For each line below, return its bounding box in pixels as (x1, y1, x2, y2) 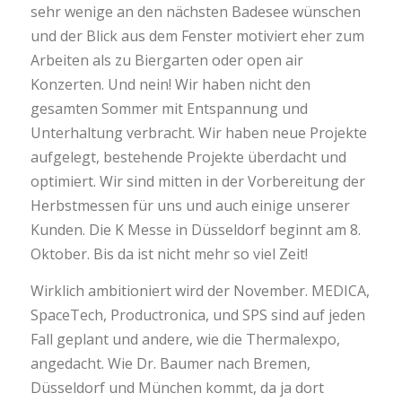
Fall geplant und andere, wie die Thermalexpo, (30, 328, 340, 349)
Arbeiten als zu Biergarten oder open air (30, 49, 303, 70)
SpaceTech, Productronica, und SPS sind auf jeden (30, 304, 365, 325)
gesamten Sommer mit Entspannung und (30, 98, 308, 118)
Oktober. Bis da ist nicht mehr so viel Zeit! (30, 243, 308, 264)
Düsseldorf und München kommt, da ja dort (30, 377, 324, 398)
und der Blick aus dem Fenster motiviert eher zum (30, 25, 364, 46)
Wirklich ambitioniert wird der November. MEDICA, (30, 280, 370, 301)
